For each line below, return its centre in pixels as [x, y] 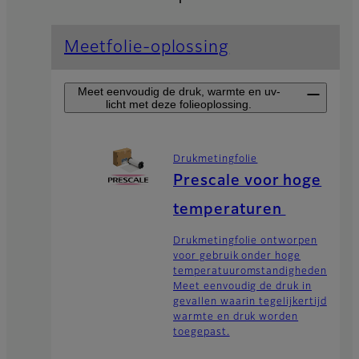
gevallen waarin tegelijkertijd [250, 302]
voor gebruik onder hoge [237, 256]
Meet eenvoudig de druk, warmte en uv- [179, 92]
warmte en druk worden [236, 317]
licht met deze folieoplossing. [179, 105]
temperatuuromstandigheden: [252, 271]
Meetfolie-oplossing [147, 48]
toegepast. [202, 332]
